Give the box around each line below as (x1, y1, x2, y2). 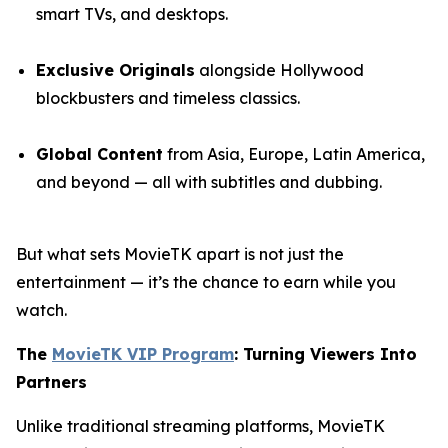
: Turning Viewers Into (234, 343, 417, 364)
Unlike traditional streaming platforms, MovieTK (16, 415, 385, 436)
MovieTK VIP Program (52, 343, 234, 364)
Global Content (36, 143, 163, 164)
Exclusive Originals (36, 59, 195, 80)
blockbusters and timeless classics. (36, 87, 300, 108)
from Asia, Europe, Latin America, (163, 143, 425, 164)
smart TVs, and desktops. (36, 3, 228, 24)
